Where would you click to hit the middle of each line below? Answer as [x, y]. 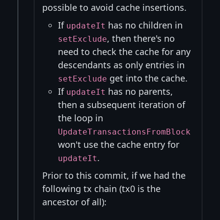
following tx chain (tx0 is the [101, 189]
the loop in [81, 118]
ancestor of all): [74, 202]
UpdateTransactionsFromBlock [124, 132]
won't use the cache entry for [119, 145]
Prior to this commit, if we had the [114, 176]
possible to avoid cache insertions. [114, 8]
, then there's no [141, 39]
